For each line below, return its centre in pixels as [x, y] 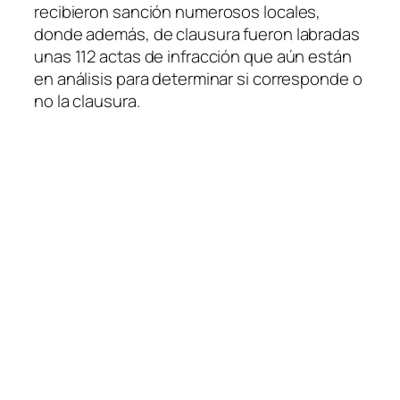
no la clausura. [87, 101]
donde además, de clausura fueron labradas [197, 34]
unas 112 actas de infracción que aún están [193, 56]
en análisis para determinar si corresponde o [198, 79]
